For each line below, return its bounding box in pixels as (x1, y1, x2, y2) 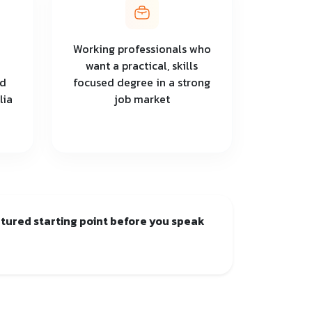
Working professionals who (72, 40, 211, 57)
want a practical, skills (86, 56, 198, 74)
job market (114, 90, 170, 107)
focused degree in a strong (73, 73, 210, 91)
